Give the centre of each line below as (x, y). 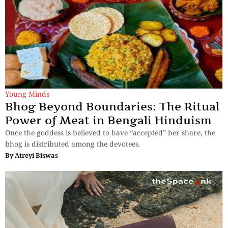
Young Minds (27, 94)
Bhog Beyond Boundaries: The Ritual (112, 107)
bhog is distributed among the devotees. (73, 144)
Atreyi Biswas (36, 155)
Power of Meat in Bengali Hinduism (108, 120)
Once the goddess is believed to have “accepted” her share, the (110, 133)
